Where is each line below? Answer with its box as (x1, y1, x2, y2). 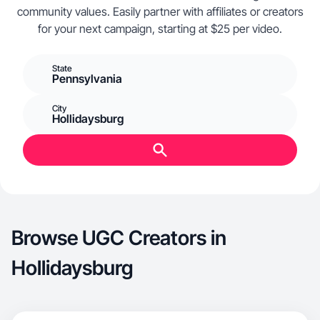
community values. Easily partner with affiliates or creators (16, 4, 304, 19)
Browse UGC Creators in (11, 226, 226, 250)
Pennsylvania (52, 71, 122, 86)
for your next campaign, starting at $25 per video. (38, 21, 282, 36)
